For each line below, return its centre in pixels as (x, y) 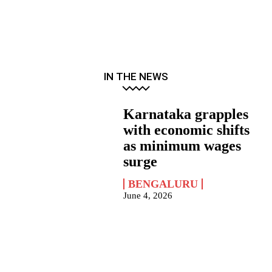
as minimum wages (182, 146)
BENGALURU (163, 184)
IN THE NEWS (136, 77)
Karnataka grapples (186, 114)
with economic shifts (187, 130)
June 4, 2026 (148, 196)
